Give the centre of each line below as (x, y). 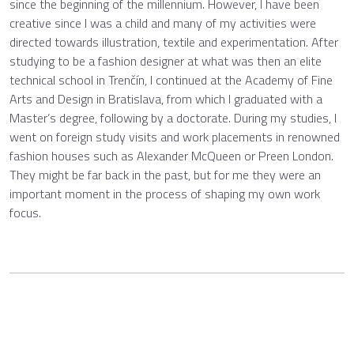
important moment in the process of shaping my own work (165, 194)
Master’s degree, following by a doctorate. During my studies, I (173, 118)
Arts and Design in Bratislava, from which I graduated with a (166, 99)
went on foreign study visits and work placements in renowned (175, 137)
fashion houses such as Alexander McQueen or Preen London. (171, 156)
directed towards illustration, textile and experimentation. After (174, 42)
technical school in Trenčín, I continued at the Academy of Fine (171, 80)
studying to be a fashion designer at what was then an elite (166, 61)
